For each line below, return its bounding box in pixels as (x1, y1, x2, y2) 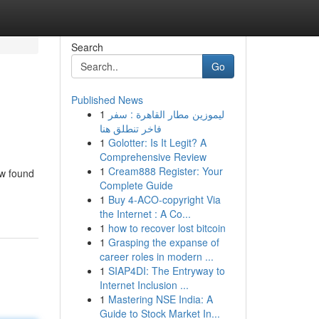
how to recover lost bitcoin (108, 221, 226, 235)
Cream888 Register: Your (108, 164, 223, 178)
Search (70, 40, 103, 54)
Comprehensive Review (99, 150, 206, 164)
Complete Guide (99, 178, 173, 192)
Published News (70, 93, 143, 107)
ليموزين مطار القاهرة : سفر (108, 107, 224, 121)
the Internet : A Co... (99, 206, 191, 221)
